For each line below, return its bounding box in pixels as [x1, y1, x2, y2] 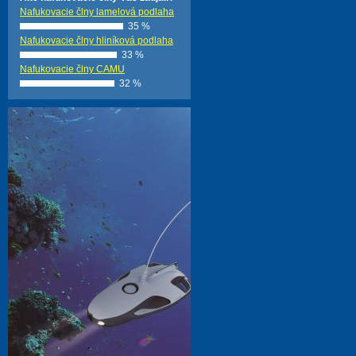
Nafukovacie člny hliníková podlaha [20, 35, 173, 46]
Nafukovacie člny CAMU [20, 64, 125, 75]
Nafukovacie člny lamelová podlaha [20, 6, 174, 17]
